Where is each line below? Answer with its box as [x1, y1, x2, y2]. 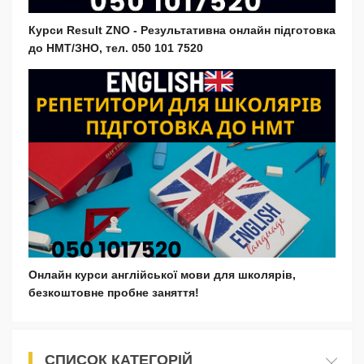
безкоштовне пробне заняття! [28, 285, 199, 299]
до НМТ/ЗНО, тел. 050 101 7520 [28, 41, 203, 55]
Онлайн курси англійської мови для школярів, [28, 267, 296, 281]
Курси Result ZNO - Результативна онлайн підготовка [28, 24, 336, 37]
